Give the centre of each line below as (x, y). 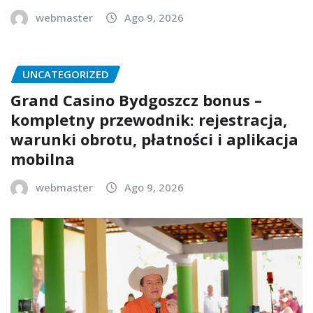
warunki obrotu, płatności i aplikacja (154, 139)
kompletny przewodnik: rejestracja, (149, 119)
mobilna (43, 159)
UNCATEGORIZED (66, 74)
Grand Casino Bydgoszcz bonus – (136, 100)
